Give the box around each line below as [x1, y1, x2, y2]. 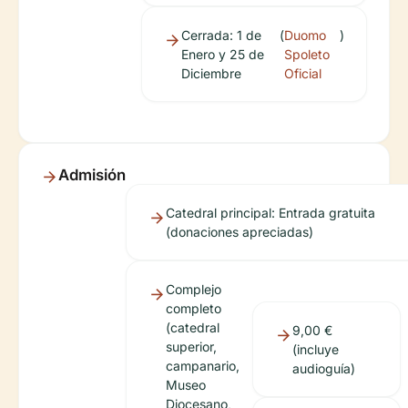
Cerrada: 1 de [181, 27, 262, 44]
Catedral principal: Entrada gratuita [166, 205, 375, 221]
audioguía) [292, 361, 355, 377]
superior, [166, 339, 217, 355]
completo [166, 301, 221, 317]
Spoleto [283, 46, 330, 63]
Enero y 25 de [181, 46, 265, 63]
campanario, [166, 358, 240, 374]
